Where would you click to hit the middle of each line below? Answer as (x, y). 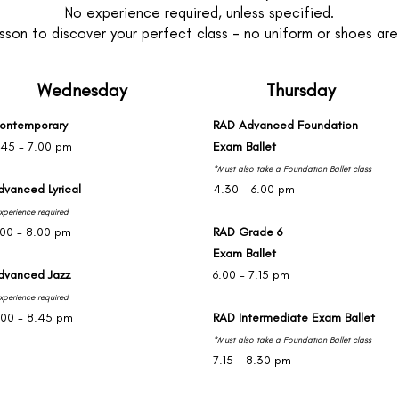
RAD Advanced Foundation (285, 125)
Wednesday (82, 90)
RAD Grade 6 (248, 232)
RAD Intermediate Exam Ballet (294, 318)
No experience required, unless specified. (199, 12)
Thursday (301, 90)
